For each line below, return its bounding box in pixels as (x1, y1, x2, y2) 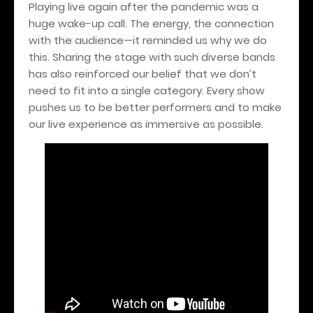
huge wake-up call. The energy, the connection (29, 15, 274, 31)
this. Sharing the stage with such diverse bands (29, 49, 275, 64)
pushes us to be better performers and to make (29, 99, 282, 115)
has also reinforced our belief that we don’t (29, 66, 256, 81)
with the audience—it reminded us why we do (29, 32, 267, 48)
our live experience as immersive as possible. (29, 116, 263, 131)
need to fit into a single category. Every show (29, 82, 265, 98)
